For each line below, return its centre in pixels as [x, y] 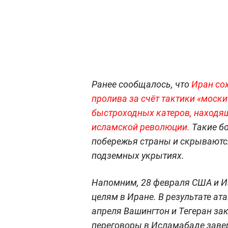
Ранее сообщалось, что [141, 84]
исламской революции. [142, 127]
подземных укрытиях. [138, 155]
